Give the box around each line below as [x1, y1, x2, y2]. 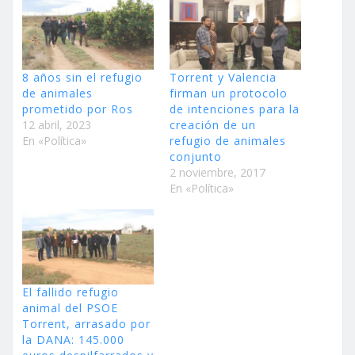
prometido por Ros [22, 101, 133, 116]
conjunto [170, 148, 222, 164]
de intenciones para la [170, 101, 300, 116]
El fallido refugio [22, 284, 119, 300]
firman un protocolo [170, 85, 288, 101]
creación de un [170, 116, 256, 132]
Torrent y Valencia [170, 69, 277, 85]
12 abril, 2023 [22, 116, 91, 132]
